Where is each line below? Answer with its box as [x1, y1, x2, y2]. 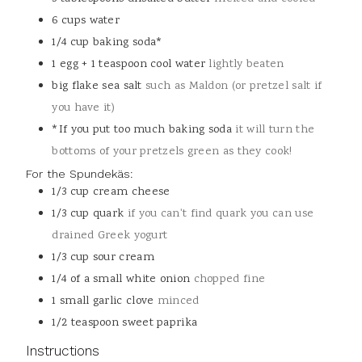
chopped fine [193, 271, 266, 288]
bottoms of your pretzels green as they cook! [52, 143, 293, 161]
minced [157, 293, 200, 310]
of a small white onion [69, 271, 191, 288]
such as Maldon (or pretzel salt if [145, 78, 322, 95]
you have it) [52, 99, 115, 117]
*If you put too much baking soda [52, 121, 232, 139]
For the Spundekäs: [26, 167, 134, 181]
